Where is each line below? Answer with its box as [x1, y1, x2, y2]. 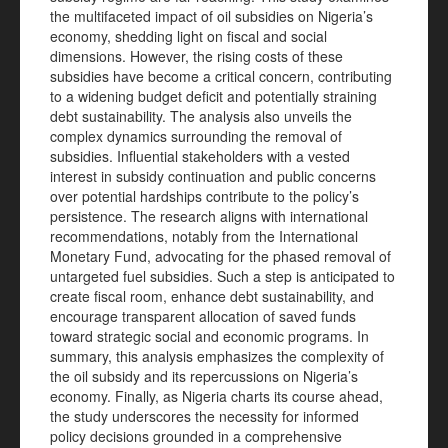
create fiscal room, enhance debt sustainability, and [50, 286, 374, 306]
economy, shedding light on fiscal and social [50, 26, 327, 46]
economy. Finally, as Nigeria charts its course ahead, [50, 386, 383, 406]
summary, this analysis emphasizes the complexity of [50, 346, 384, 366]
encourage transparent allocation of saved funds [50, 306, 356, 326]
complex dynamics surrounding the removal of [50, 126, 342, 146]
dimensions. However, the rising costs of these [50, 46, 343, 66]
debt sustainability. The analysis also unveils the [50, 106, 352, 126]
